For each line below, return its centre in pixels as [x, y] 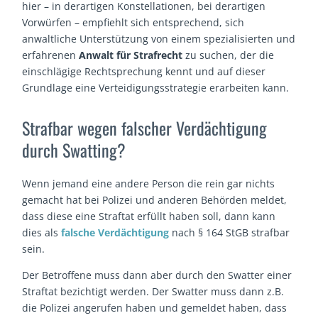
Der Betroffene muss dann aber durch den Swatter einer [157, 275]
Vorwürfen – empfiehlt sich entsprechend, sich [133, 22]
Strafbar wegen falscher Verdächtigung [145, 127]
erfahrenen [51, 55]
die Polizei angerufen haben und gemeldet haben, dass [155, 307]
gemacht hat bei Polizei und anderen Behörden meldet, [155, 199]
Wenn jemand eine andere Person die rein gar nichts [149, 183]
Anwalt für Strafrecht [131, 55]
